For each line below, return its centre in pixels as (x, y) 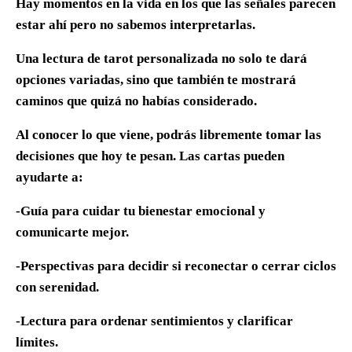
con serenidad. (57, 288)
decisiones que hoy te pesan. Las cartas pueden (150, 156)
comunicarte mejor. (72, 233)
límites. (37, 343)
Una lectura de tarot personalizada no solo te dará (161, 59)
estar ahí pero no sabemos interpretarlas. (136, 25)
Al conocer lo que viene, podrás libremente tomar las (169, 135)
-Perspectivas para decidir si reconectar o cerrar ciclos (176, 266)
